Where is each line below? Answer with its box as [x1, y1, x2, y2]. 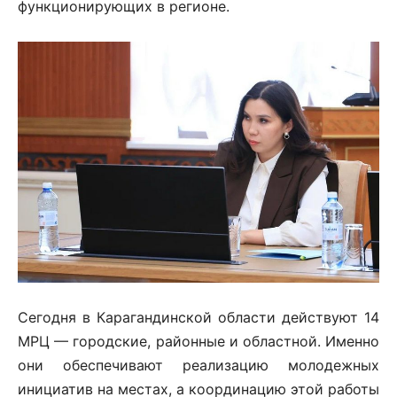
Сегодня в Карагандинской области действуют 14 [18, 308, 379, 327]
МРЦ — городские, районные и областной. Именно [18, 332, 379, 351]
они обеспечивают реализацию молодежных [18, 356, 379, 375]
